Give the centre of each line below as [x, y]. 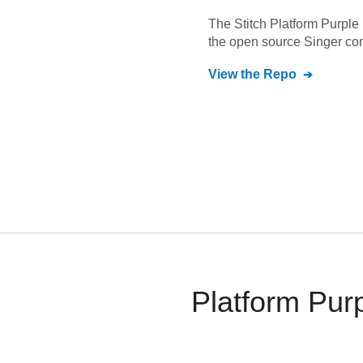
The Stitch [239, 24]
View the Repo [252, 74]
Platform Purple [314, 24]
